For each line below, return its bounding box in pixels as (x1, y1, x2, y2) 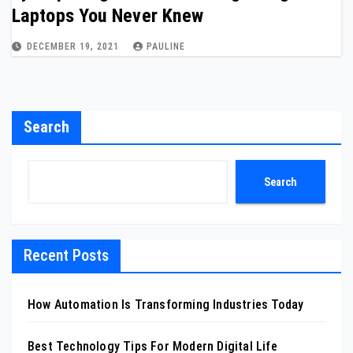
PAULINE (147, 41, 185, 52)
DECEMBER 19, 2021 (27, 41, 122, 52)
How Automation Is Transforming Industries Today (28, 297, 304, 312)
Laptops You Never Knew (12, 5, 204, 27)
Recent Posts (24, 246, 109, 265)
